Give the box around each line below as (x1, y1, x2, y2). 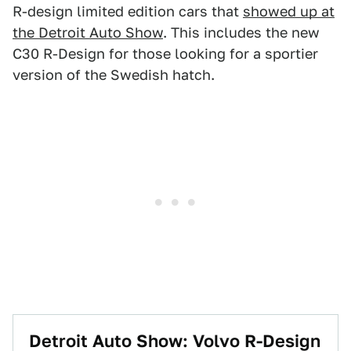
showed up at (243, 3, 335, 20)
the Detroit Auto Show (13, 24, 163, 41)
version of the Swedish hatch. (13, 67, 215, 83)
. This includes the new (163, 24, 320, 41)
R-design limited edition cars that (13, 3, 243, 20)
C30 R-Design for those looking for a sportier (13, 45, 318, 62)
